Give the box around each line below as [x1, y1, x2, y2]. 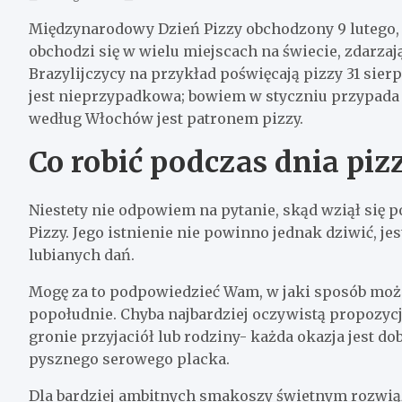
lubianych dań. [29, 245, 135, 264]
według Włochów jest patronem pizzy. [29, 109, 303, 127]
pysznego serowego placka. [29, 349, 230, 368]
